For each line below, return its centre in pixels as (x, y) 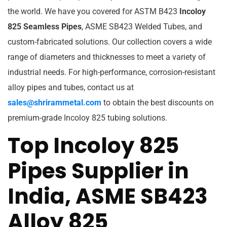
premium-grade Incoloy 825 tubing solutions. (87, 118)
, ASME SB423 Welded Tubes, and (142, 26)
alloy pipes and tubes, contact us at (71, 87)
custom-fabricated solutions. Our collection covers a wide (110, 42)
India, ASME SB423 (108, 196)
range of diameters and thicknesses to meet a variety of (107, 57)
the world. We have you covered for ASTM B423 (93, 11)
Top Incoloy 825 (93, 145)
